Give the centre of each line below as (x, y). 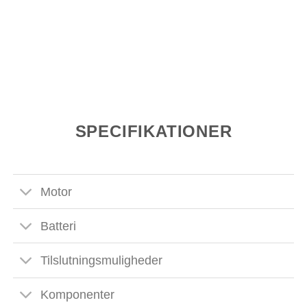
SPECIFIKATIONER (153, 132)
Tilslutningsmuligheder (102, 260)
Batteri (59, 226)
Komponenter (78, 295)
